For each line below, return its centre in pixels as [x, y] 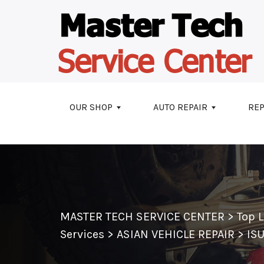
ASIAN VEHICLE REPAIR [176, 234]
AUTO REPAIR [180, 107]
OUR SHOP [91, 107]
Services [82, 234]
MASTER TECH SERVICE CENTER [143, 216]
